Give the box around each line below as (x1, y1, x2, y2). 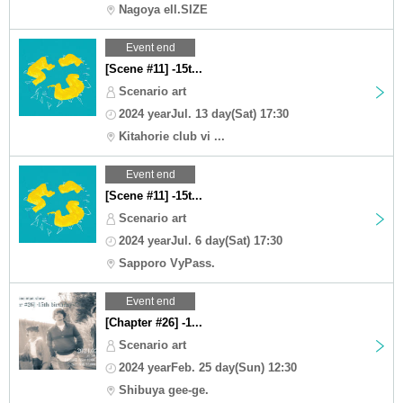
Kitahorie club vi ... (119, 129, 225, 143)
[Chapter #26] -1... (105, 315, 202, 329)
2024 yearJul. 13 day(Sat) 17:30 (119, 106, 289, 121)
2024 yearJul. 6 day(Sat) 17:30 (119, 233, 282, 247)
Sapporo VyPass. (119, 255, 215, 270)
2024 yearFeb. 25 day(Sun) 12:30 (119, 360, 297, 374)
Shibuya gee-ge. (119, 382, 209, 397)
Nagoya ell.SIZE (119, 2, 208, 16)
